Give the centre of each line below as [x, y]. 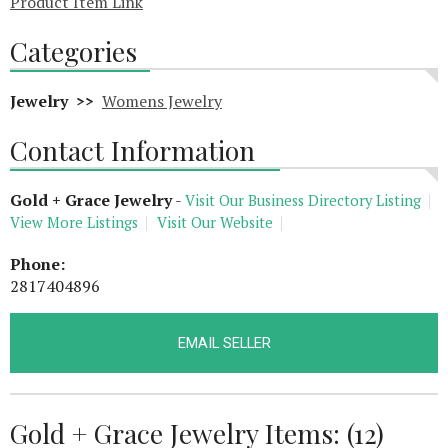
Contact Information [132, 150]
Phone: [37, 264]
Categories [73, 51]
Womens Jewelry [162, 101]
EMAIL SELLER [224, 343]
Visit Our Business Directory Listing [303, 200]
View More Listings [74, 222]
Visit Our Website [215, 222]
